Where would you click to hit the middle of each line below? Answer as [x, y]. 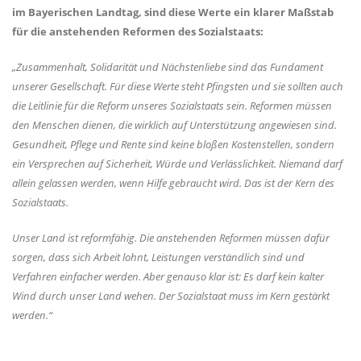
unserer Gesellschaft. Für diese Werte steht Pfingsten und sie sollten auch [178, 86]
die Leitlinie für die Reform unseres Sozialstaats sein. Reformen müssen [172, 105]
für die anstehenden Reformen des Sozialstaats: [138, 31]
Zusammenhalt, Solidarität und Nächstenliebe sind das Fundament [168, 66]
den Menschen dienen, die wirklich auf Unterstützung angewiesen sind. [174, 124]
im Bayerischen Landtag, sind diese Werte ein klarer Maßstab [173, 12]
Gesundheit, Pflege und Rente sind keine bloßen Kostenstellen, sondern [173, 144]
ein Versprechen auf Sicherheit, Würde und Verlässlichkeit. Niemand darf [177, 163]
